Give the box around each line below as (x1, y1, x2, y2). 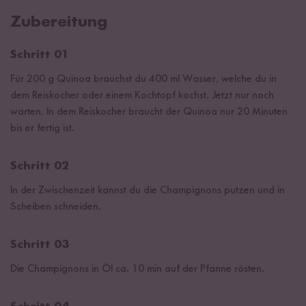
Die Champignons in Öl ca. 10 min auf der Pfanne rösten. (10, 263, 264, 275)
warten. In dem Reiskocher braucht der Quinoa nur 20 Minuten (10, 106, 288, 117)
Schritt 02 (10, 159, 69, 172)
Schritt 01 (10, 48, 69, 61)
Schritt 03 (10, 238, 69, 251)
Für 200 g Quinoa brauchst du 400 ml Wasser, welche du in (10, 73, 277, 85)
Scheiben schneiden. (10, 201, 101, 212)
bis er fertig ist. (10, 122, 74, 134)
